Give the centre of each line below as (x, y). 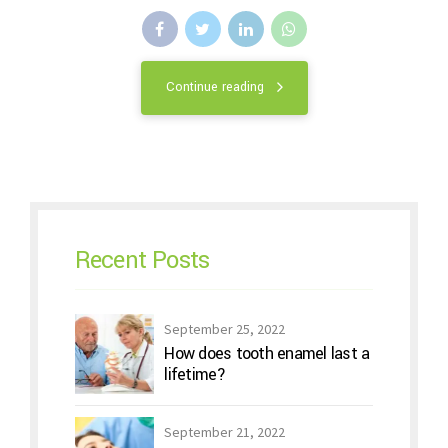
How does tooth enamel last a (267, 354)
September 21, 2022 (225, 432)
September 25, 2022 (225, 329)
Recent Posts (142, 259)
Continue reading (214, 87)
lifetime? (195, 375)
